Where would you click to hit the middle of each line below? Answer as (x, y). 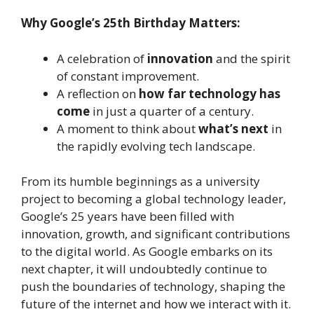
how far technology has (210, 93)
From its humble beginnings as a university (141, 181)
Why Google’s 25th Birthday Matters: (131, 23)
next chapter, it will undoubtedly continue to (144, 269)
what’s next (233, 128)
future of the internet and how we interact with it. (156, 304)
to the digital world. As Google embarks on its (147, 251)
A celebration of (102, 58)
